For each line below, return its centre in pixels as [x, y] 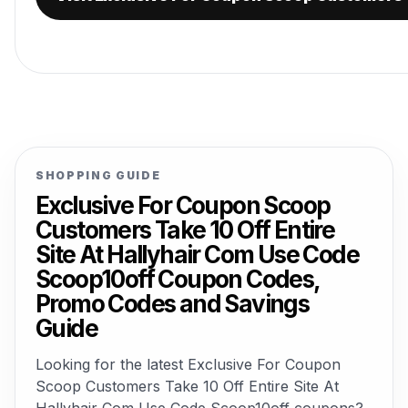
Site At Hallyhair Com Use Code [197, 255]
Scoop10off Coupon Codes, [178, 279]
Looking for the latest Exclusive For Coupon [188, 364]
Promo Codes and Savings [173, 304]
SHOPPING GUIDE [98, 175]
